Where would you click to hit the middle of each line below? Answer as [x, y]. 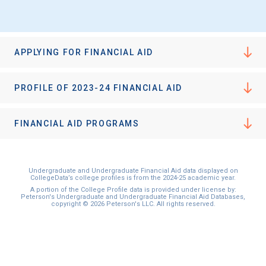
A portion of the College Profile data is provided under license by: [133, 190]
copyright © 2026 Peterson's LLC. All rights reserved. [133, 204]
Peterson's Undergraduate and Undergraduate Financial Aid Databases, [133, 197]
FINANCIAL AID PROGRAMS [77, 124]
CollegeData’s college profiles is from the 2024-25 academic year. [133, 178]
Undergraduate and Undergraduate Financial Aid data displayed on [133, 171]
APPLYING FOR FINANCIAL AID [84, 53]
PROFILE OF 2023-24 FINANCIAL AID [98, 88]
